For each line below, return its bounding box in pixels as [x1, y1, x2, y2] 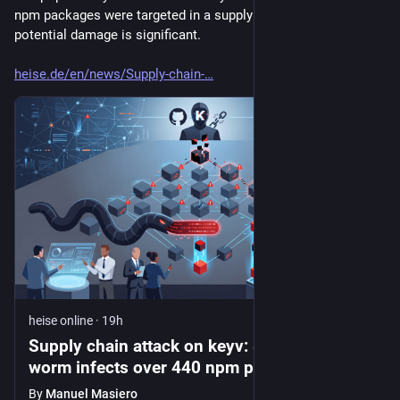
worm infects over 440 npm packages [29, 357, 317, 379]
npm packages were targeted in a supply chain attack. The [14, 7, 359, 24]
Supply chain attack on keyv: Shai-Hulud [29, 336, 338, 357]
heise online [29, 313, 93, 329]
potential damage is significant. [14, 27, 201, 44]
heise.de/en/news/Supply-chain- [14, 66, 204, 83]
